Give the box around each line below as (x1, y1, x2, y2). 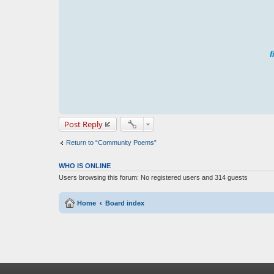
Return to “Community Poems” (66, 138, 157, 146)
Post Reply (64, 118, 103, 130)
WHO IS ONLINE (59, 162, 111, 170)
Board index (105, 199, 144, 207)
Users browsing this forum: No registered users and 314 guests (59, 174, 248, 182)
